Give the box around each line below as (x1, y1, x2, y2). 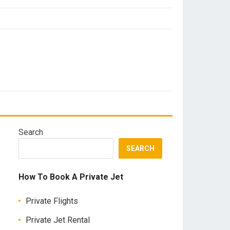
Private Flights (26, 196, 78, 206)
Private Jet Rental (26, 215, 90, 225)
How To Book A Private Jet (18, 172, 123, 182)
